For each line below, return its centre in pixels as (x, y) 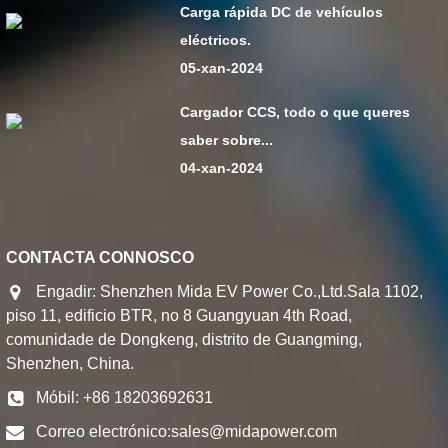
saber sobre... (227, 140)
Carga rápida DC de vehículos (282, 12)
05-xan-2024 (222, 68)
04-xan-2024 (222, 168)
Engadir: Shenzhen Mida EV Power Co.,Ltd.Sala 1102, (230, 292)
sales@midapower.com (254, 432)
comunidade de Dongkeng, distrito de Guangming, (184, 340)
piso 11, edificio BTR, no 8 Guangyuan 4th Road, (179, 316)
